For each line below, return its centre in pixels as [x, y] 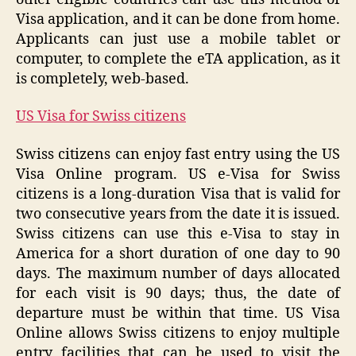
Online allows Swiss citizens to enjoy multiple [178, 333]
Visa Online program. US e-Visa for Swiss [178, 174]
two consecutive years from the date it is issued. [178, 214]
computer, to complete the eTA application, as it [178, 59]
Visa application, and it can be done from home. [178, 19]
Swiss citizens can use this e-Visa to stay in [178, 234]
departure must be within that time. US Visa [178, 313]
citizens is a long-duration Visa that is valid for [178, 194]
